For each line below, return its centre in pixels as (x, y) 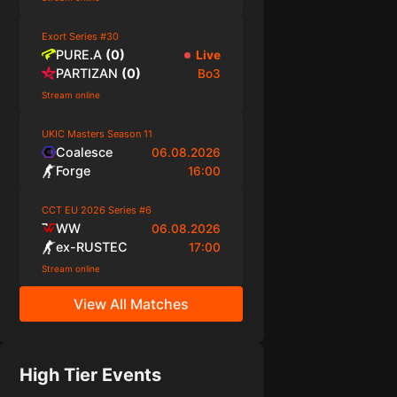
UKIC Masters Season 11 (97, 134)
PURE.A (78, 54)
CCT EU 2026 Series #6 (96, 210)
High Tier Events (90, 375)
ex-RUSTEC (91, 247)
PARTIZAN (86, 73)
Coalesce (84, 152)
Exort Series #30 (80, 36)
